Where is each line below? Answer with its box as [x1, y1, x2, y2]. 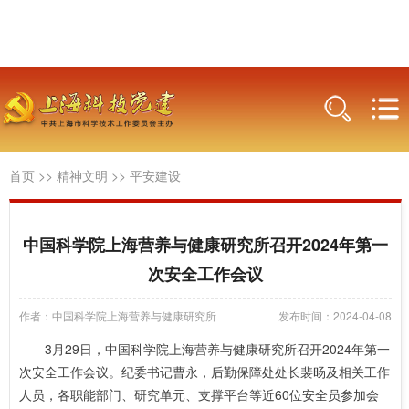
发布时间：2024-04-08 [278, 308, 392, 323]
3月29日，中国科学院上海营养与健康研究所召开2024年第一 [45, 340, 390, 358]
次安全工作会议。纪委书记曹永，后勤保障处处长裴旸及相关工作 [19, 362, 390, 381]
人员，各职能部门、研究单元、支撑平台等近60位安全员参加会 [19, 385, 379, 404]
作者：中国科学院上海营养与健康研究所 [19, 308, 216, 323]
